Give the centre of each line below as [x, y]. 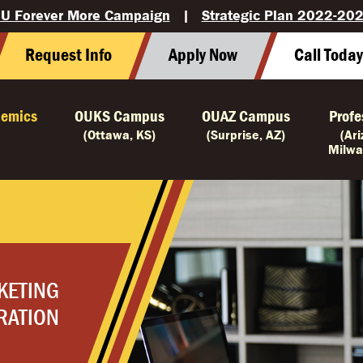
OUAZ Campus [246, 116]
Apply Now [203, 55]
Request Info [69, 55]
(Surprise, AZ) [246, 135]
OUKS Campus [120, 116]
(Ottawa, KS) [120, 135]
